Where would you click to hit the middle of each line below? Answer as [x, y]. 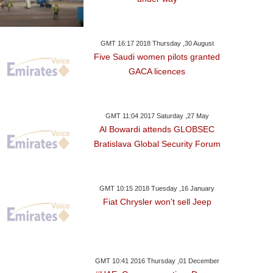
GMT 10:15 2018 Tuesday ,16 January [157, 188]
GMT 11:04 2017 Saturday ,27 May [157, 116]
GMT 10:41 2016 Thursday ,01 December [157, 261]
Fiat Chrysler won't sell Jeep [157, 202]
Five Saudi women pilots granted [157, 57]
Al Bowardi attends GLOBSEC [157, 129]
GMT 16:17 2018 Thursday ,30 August [157, 43]
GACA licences [157, 71]
